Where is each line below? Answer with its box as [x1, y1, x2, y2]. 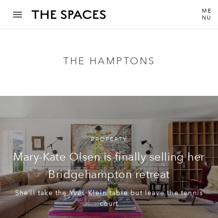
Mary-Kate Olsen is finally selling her [13, 150, 205, 163]
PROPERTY [91, 136, 127, 143]
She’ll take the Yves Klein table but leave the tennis [15, 189, 203, 197]
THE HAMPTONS [63, 55, 155, 67]
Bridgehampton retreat [48, 167, 170, 181]
